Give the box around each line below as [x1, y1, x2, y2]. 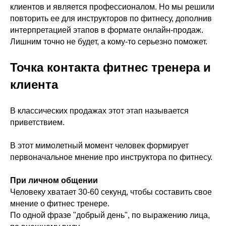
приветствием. [10, 118, 65, 127]
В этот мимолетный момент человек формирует [10, 141, 189, 150]
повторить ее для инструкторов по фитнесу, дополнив [10, 14, 212, 23]
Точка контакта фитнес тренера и [10, 61, 211, 74]
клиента [10, 78, 58, 91]
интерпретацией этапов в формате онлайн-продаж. [10, 26, 203, 34]
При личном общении [10, 176, 98, 185]
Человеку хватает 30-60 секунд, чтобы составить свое [10, 188, 212, 196]
